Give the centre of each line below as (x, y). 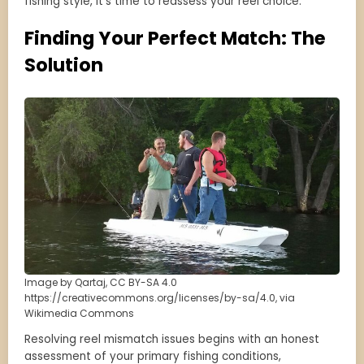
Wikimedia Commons (79, 314)
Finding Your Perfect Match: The (175, 39)
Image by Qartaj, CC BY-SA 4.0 (101, 283)
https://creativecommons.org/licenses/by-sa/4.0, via (160, 298)
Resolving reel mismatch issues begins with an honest (172, 340)
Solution (64, 65)
